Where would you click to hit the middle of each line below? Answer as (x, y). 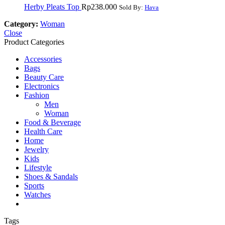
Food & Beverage (52, 123)
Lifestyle (38, 168)
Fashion (37, 95)
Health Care (43, 132)
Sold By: (132, 8)
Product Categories (34, 42)
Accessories (43, 59)
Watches (37, 195)
